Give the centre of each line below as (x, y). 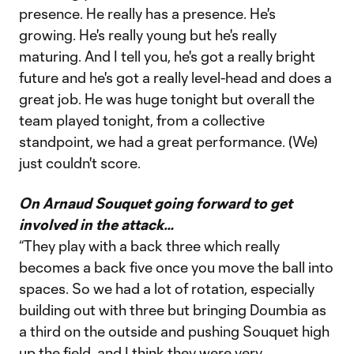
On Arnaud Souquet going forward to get (156, 203)
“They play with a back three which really (149, 246)
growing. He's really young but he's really (148, 35)
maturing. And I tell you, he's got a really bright (167, 56)
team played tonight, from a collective (142, 120)
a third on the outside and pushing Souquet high (174, 331)
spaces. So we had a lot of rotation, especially (167, 288)
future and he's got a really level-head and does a (175, 77)
